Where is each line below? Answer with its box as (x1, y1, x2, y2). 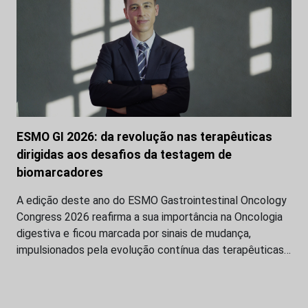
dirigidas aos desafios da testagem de (16, 147, 232, 162)
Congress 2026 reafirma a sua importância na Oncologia (16, 210, 283, 223)
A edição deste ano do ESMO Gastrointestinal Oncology (16, 193, 287, 207)
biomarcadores (16, 165, 103, 179)
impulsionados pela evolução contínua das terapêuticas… (16, 243, 291, 256)
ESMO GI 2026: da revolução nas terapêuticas (16, 129, 272, 144)
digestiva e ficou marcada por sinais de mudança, (16, 226, 251, 240)
